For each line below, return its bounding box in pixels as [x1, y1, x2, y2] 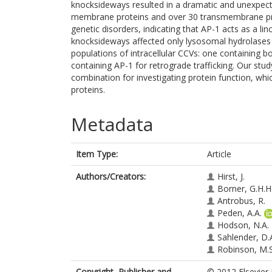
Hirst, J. [217, 171, 245, 182]
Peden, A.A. [217, 207, 262, 219]
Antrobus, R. [217, 195, 265, 206]
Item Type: [76, 148, 118, 160]
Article [207, 148, 231, 160]
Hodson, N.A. [217, 219, 269, 231]
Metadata [71, 112, 153, 137]
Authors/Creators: [76, 171, 146, 182]
